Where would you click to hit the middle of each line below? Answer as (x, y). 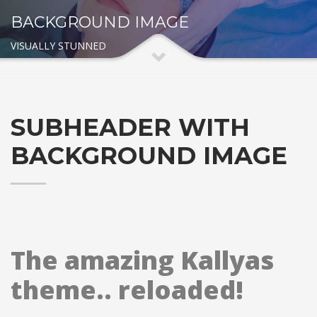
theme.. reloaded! (127, 289)
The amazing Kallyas (142, 260)
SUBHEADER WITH (130, 127)
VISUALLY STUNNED (58, 45)
